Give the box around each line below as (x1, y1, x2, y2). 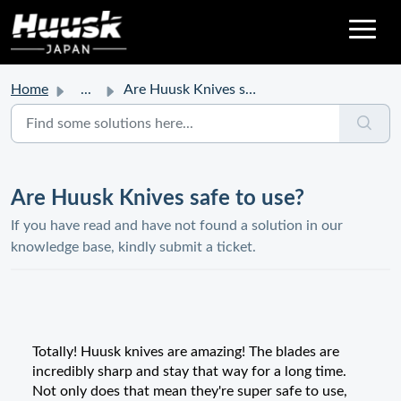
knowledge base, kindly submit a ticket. (11, 240, 256, 254)
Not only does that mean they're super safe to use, (32, 384, 347, 398)
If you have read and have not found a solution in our (11, 218, 343, 233)
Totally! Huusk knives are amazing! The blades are (32, 345, 339, 359)
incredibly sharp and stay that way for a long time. (32, 364, 346, 379)
